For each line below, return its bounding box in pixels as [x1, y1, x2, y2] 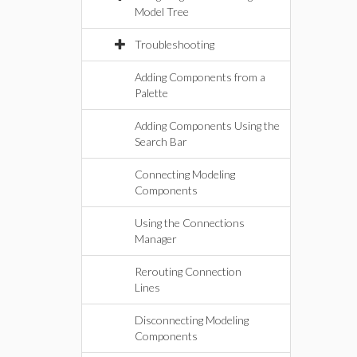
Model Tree [135, 5, 189, 18]
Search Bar [135, 135, 187, 148]
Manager [135, 232, 177, 245]
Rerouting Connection [135, 265, 241, 278]
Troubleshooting [135, 37, 214, 51]
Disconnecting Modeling [135, 313, 249, 327]
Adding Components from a [135, 70, 265, 84]
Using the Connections [135, 216, 245, 229]
